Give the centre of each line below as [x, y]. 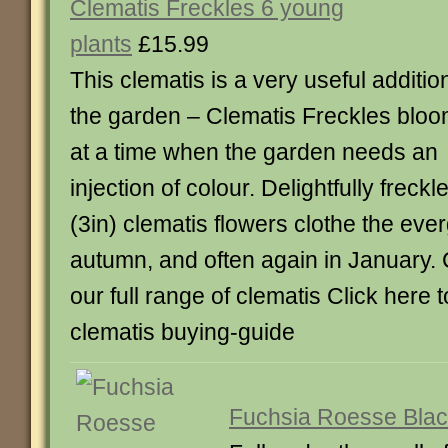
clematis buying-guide [182, 332]
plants [101, 44]
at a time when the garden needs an [254, 152]
